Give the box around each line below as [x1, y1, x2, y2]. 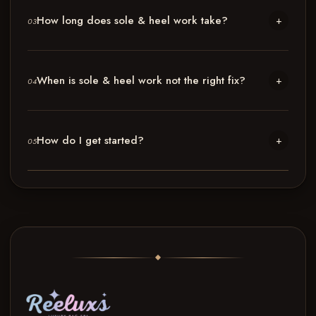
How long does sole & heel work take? [37, 12, 229, 28]
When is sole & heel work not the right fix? [37, 72, 246, 88]
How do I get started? [37, 132, 145, 148]
